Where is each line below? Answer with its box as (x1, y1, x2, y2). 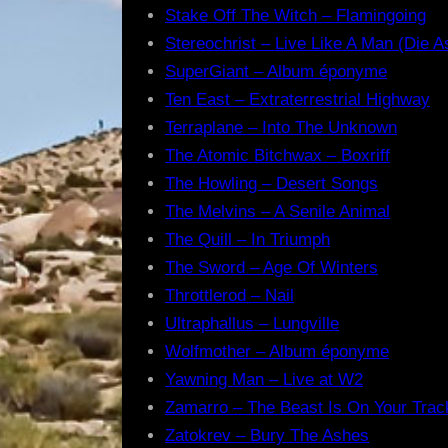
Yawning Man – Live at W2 (165, 369, 363, 389)
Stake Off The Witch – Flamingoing (165, 5, 426, 25)
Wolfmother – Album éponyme (165, 341, 389, 361)
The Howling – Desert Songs (165, 173, 378, 193)
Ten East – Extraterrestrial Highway (165, 89, 430, 109)
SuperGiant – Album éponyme (165, 61, 387, 81)
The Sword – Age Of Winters (165, 257, 378, 277)
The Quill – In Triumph (165, 229, 330, 249)
